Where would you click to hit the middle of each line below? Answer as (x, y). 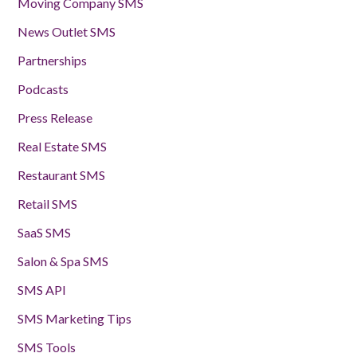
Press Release (55, 117)
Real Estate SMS (62, 146)
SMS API (42, 289)
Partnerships (52, 60)
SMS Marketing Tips (75, 318)
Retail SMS (47, 203)
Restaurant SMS (61, 175)
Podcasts (43, 88)
